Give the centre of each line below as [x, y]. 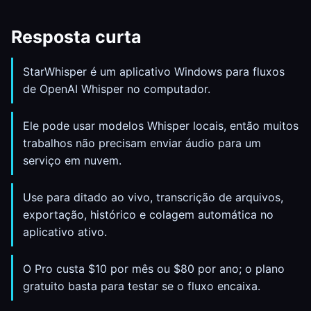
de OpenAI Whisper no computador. [117, 89]
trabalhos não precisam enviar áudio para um [142, 143]
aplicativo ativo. [65, 232]
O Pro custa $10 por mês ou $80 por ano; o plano [154, 269]
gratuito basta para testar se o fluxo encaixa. [142, 286]
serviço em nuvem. [72, 160]
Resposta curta [76, 37]
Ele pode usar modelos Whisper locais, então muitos [161, 126]
